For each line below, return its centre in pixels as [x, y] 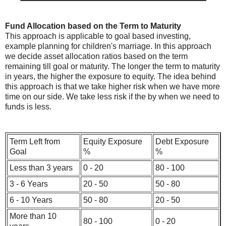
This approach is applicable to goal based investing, [98, 36]
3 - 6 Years [29, 184]
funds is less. [28, 106]
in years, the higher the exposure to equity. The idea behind [110, 76]
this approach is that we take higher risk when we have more [112, 86]
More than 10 [33, 216]
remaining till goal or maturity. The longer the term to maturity [112, 66]
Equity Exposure [113, 141]
